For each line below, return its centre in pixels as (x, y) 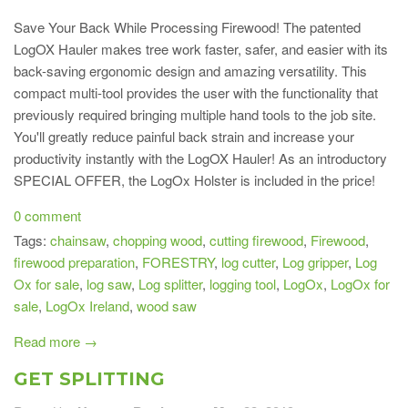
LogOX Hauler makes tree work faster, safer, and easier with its (201, 48)
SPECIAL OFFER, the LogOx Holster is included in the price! (194, 179)
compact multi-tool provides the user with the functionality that (196, 92)
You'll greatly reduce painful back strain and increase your (184, 136)
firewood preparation (74, 262)
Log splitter (170, 284)
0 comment (47, 215)
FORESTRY (178, 262)
